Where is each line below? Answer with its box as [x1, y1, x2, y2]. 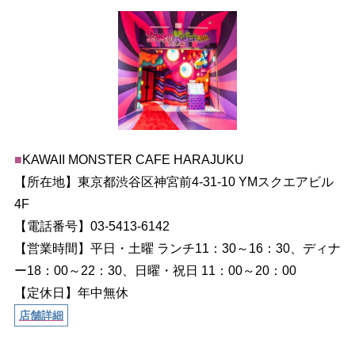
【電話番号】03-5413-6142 [13, 219, 170, 233]
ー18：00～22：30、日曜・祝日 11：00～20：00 [13, 263, 296, 277]
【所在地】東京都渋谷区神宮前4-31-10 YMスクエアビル [13, 174, 334, 189]
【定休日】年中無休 [13, 285, 128, 300]
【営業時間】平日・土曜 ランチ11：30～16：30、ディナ [13, 241, 341, 255]
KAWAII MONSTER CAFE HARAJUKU [21, 152, 244, 166]
